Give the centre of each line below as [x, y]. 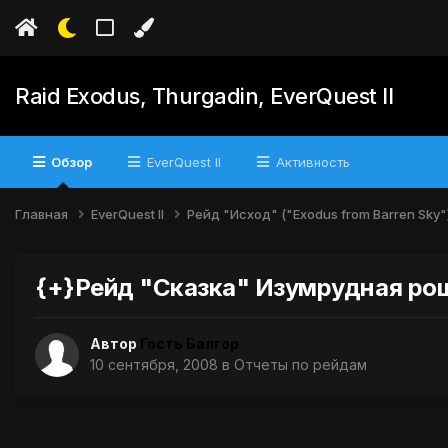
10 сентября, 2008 [154, 365]
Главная [43, 213]
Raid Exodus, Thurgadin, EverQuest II [204, 96]
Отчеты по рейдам [300, 365]
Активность [311, 162]
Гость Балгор [189, 344]
